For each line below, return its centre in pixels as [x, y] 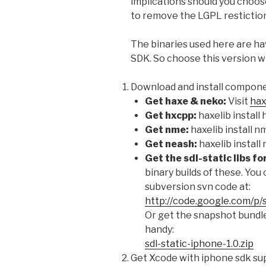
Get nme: [167, 129]
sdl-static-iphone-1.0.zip [199, 243]
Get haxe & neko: [186, 101]
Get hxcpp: [171, 115]
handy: [159, 229]
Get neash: [171, 144]
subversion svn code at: [198, 186]
